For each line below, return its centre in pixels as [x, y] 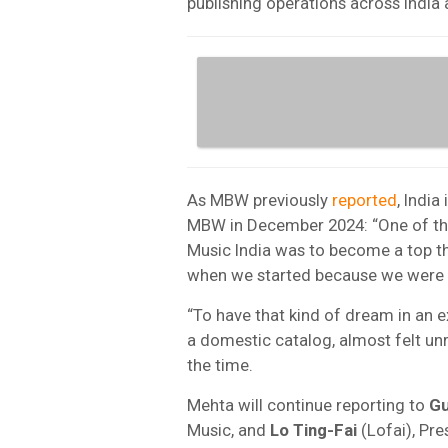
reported [364, 199]
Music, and [228, 429]
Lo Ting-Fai [315, 429]
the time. [220, 364]
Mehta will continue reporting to [308, 404]
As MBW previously [259, 199]
